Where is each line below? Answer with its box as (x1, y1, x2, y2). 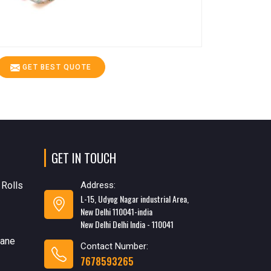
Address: (80, 179, 116, 191)
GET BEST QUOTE (20, 62, 91, 71)
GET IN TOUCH (51, 148, 116, 167)
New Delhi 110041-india (80, 204, 152, 218)
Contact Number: (80, 240, 148, 252)
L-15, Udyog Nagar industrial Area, (80, 192, 189, 205)
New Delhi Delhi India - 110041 (80, 217, 174, 230)
